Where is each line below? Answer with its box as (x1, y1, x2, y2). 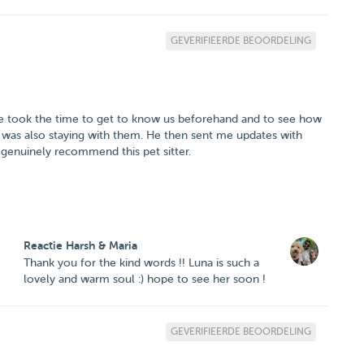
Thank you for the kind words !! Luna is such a (24, 257, 259, 269)
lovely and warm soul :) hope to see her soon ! (24, 273, 266, 285)
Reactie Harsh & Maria (24, 239, 137, 252)
